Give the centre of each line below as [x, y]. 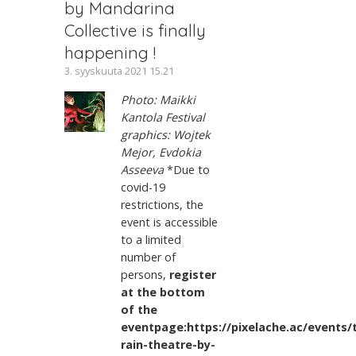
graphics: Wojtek [166, 134]
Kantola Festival [163, 117]
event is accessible [170, 222]
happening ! [110, 52]
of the [139, 309]
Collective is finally [135, 30]
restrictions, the [163, 204]
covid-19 [143, 187]
